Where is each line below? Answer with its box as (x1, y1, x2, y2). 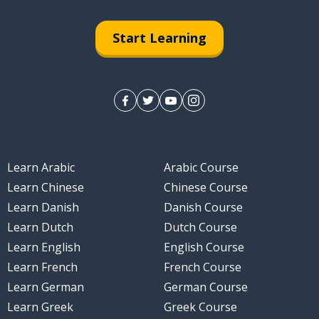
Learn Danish (6, 199, 79, 216)
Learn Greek (6, 299, 73, 315)
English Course (164, 239, 244, 256)
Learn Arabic (6, 159, 75, 176)
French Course (164, 259, 241, 276)
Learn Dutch (6, 219, 73, 236)
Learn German (6, 279, 84, 296)
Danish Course (164, 199, 243, 216)
